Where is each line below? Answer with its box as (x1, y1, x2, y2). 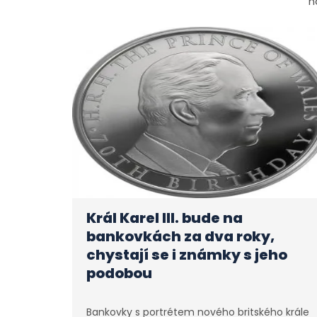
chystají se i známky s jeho (86, 245, 287, 265)
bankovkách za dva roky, (86, 226, 275, 247)
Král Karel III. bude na (86, 208, 243, 229)
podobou (86, 263, 152, 284)
